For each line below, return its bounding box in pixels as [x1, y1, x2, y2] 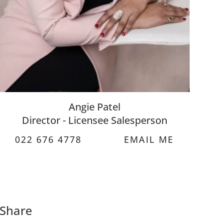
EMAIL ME [120, 133, 174, 146]
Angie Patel [68, 100, 120, 114]
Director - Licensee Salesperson [21, 113, 167, 127]
